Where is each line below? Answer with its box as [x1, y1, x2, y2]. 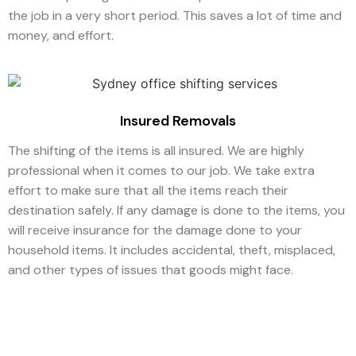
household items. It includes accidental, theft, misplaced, [8, 242, 335, 259]
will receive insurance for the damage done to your [8, 222, 302, 239]
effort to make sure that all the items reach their [8, 182, 288, 199]
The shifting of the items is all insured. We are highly [8, 142, 304, 160]
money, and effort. [8, 27, 117, 44]
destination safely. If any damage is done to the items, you [8, 202, 345, 219]
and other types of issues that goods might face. [8, 261, 296, 279]
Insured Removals [120, 111, 236, 131]
